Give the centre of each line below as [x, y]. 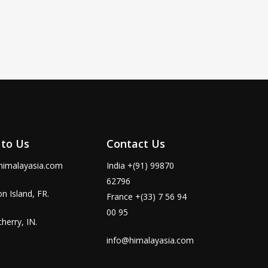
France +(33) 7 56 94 [146, 197]
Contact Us [135, 144]
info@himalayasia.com [150, 240]
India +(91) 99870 [140, 166]
